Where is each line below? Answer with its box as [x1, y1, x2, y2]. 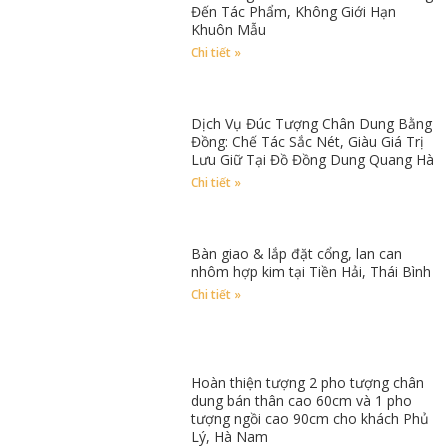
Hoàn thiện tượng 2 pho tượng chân [191, 373, 425, 393]
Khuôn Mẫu [191, 19, 267, 39]
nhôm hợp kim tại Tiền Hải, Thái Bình [191, 261, 432, 281]
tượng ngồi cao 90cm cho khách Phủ [191, 409, 430, 429]
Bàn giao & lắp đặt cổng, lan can [191, 243, 403, 263]
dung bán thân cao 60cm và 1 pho [191, 391, 413, 411]
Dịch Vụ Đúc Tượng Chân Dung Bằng [191, 113, 433, 133]
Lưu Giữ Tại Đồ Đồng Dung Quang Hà [191, 149, 435, 169]
